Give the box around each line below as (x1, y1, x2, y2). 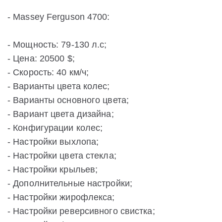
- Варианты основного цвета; (7, 95, 129, 106)
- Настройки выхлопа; (7, 137, 99, 147)
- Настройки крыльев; (7, 165, 98, 175)
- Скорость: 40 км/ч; (7, 67, 89, 78)
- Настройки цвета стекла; (7, 151, 116, 161)
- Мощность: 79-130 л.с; (7, 40, 107, 50)
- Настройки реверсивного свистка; (7, 206, 155, 217)
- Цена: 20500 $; (7, 54, 75, 64)
